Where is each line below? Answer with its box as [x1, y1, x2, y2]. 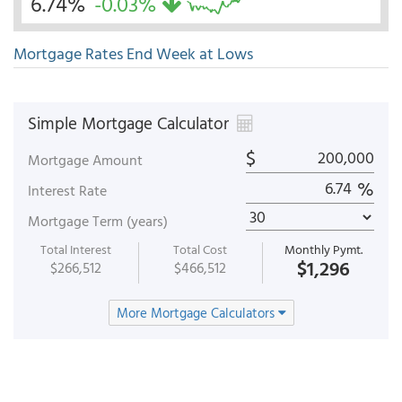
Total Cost [173, 240, 228, 258]
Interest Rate [28, 179, 107, 201]
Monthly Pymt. [284, 240, 363, 258]
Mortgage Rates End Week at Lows [13, 41, 253, 66]
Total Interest [40, 240, 112, 258]
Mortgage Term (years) [28, 210, 168, 232]
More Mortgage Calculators [116, 302, 278, 323]
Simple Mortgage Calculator [28, 110, 233, 135]
